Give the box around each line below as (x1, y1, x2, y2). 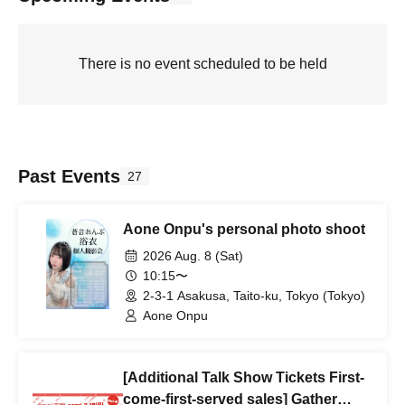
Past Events (18, 166, 120, 186)
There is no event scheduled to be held (78, 56, 327, 71)
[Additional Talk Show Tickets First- (123, 370, 364, 385)
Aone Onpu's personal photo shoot (123, 221, 365, 237)
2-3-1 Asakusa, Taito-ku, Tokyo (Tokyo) (143, 288, 365, 303)
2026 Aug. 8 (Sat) (143, 249, 243, 263)
